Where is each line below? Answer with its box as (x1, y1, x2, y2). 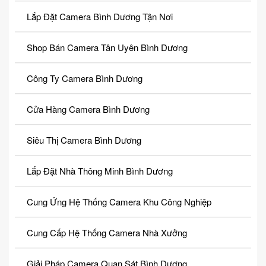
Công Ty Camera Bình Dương (27, 72, 142, 85)
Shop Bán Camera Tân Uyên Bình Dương (27, 41, 188, 54)
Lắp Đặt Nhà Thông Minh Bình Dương (27, 164, 173, 178)
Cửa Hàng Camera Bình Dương (27, 103, 150, 116)
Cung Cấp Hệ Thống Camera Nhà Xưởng (27, 226, 187, 239)
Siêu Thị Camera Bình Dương (27, 134, 141, 147)
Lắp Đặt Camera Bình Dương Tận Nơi (27, 10, 173, 23)
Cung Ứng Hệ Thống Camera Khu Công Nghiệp (27, 195, 211, 208)
